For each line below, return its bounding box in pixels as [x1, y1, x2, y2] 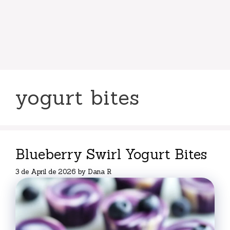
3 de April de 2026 [15, 167, 75, 176]
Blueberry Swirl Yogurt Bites [15, 145, 207, 163]
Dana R [88, 167, 111, 176]
